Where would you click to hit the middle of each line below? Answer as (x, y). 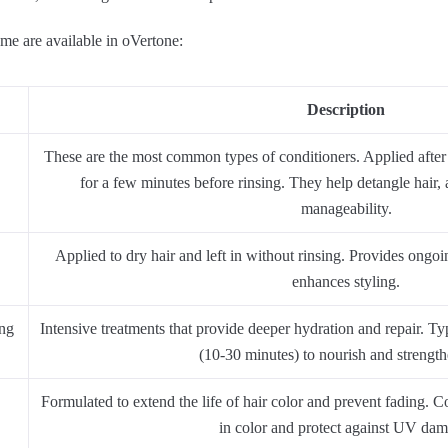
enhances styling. (346, 282)
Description (346, 110)
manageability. (346, 209)
